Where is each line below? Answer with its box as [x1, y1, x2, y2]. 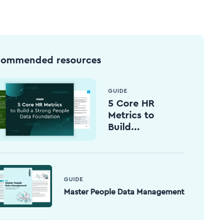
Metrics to [108, 110, 155, 120]
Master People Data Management [64, 188, 185, 196]
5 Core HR [108, 98, 155, 109]
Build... [108, 122, 140, 132]
